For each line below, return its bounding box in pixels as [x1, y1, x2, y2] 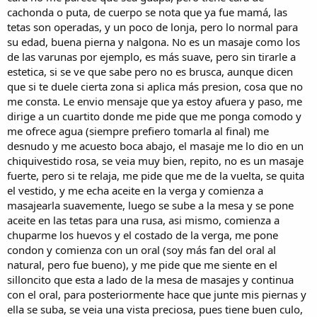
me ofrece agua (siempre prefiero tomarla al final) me [7, 123, 269, 138]
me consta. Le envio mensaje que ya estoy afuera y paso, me [7, 93, 302, 108]
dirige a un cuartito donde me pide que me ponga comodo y [7, 108, 301, 123]
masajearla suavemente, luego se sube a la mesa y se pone [7, 197, 294, 212]
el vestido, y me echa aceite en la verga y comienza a [7, 183, 263, 197]
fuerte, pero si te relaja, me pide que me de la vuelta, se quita [7, 168, 304, 183]
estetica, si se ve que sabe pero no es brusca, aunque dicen [7, 64, 293, 79]
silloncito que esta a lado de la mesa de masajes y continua [7, 272, 294, 287]
